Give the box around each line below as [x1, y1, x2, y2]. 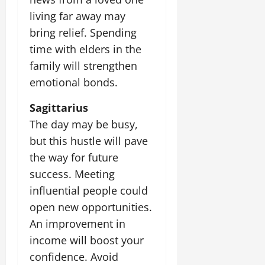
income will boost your [30, 232, 144, 247]
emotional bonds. [30, 75, 118, 89]
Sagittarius [30, 100, 88, 115]
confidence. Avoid [30, 249, 118, 264]
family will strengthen [30, 58, 137, 73]
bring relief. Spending [30, 25, 137, 40]
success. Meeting [30, 166, 115, 181]
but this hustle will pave [30, 133, 148, 148]
